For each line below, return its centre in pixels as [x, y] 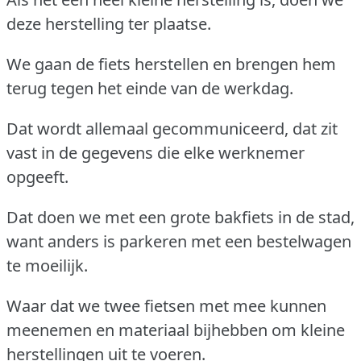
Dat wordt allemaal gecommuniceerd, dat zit [172, 128]
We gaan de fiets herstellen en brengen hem [171, 64]
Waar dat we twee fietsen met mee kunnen [166, 305]
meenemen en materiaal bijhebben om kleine [176, 330]
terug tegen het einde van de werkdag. [150, 88]
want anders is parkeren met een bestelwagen [179, 241]
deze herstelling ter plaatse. [109, 23]
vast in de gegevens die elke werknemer [156, 152]
